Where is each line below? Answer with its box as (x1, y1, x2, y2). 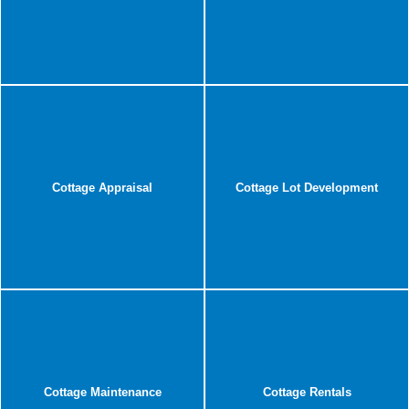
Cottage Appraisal (52, 180, 152, 194)
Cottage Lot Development (236, 180, 378, 194)
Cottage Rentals (262, 384, 351, 399)
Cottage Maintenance (43, 384, 162, 399)
